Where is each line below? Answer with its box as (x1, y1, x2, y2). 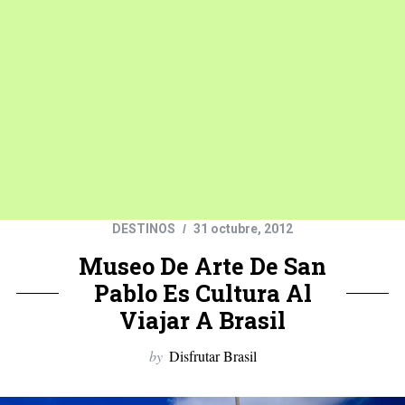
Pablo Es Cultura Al (93, 278, 312, 309)
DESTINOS (112, 221, 175, 237)
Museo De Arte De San (79, 250, 326, 282)
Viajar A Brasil (119, 305, 286, 336)
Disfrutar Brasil (168, 346, 257, 366)
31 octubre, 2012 (193, 221, 293, 237)
